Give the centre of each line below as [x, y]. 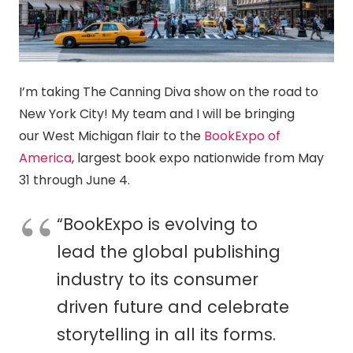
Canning [135, 91]
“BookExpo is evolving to [157, 224]
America [45, 158]
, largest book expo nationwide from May [198, 158]
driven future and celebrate [173, 307]
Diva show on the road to [240, 91]
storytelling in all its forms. [166, 334]
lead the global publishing [169, 251]
